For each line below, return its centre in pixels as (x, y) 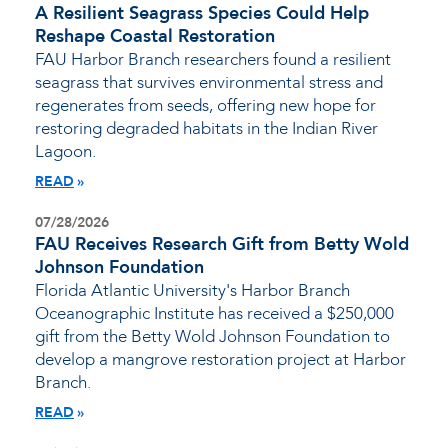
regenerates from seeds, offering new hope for (205, 106)
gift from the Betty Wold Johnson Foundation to (212, 337)
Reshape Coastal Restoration (155, 37)
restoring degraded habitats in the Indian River (206, 129)
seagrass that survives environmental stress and (209, 83)
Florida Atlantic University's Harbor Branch (192, 291)
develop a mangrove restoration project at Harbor (220, 360)
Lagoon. (65, 152)
